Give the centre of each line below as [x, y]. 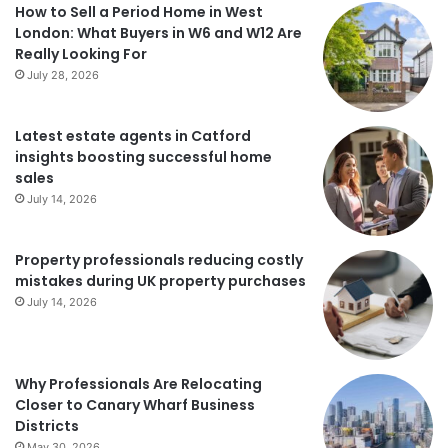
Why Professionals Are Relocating [138, 383]
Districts [47, 425]
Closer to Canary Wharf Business [135, 404]
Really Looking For [81, 53]
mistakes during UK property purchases [160, 280]
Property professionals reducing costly [159, 259]
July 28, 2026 [63, 74]
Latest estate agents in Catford [133, 135]
